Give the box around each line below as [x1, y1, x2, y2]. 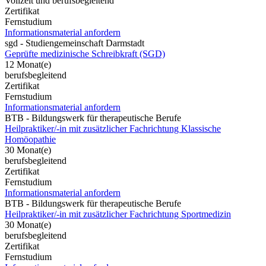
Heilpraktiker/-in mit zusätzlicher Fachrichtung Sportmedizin [5, 208, 231, 219]
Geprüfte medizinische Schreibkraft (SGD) [5, 48, 165, 59]
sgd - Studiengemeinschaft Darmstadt [5, 37, 144, 48]
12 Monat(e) [5, 59, 51, 69]
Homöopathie [5, 134, 56, 144]
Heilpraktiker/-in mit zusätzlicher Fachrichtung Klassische [5, 123, 221, 134]
